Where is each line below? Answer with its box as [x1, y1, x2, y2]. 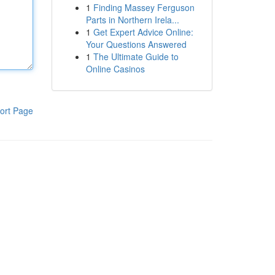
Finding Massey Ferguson [93, 1, 195, 14]
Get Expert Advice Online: [93, 26, 193, 38]
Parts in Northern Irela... [85, 14, 179, 26]
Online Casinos [85, 63, 145, 75]
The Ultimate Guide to [93, 50, 179, 63]
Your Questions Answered [85, 38, 187, 50]
